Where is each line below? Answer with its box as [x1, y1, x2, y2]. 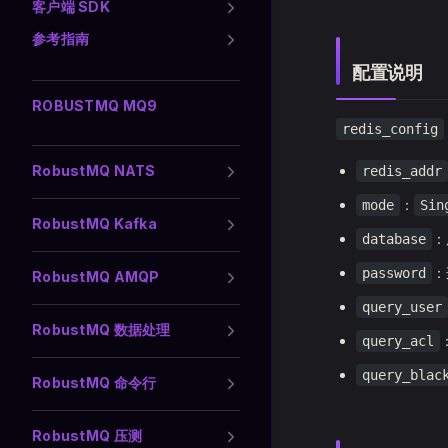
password [362, 265, 426, 281]
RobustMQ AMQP [32, 268, 160, 285]
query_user [362, 299, 442, 315]
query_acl [362, 333, 434, 349]
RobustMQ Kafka [32, 215, 157, 232]
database [362, 231, 426, 247]
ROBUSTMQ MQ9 [32, 97, 158, 114]
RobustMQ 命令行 [32, 374, 157, 391]
